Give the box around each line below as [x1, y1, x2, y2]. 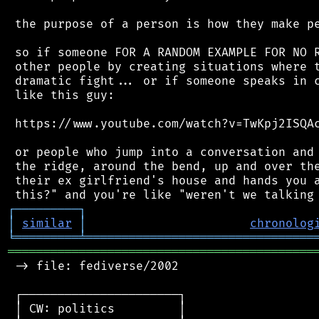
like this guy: [8, 88, 115, 103]
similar [22, 216, 72, 231]
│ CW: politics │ [8, 301, 186, 316]
